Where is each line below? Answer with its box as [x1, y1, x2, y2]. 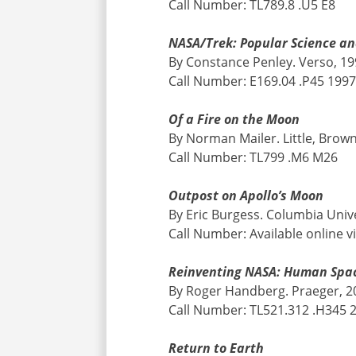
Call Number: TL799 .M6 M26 [168, 148, 339, 166]
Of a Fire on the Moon [168, 110, 300, 128]
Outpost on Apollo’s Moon [168, 186, 324, 204]
